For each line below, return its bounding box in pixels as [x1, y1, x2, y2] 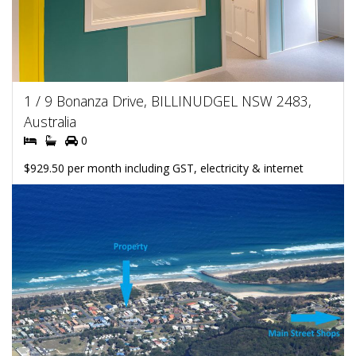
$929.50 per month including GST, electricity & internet [24, 160, 304, 176]
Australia [24, 111, 76, 131]
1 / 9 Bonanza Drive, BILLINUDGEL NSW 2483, [24, 91, 311, 110]
